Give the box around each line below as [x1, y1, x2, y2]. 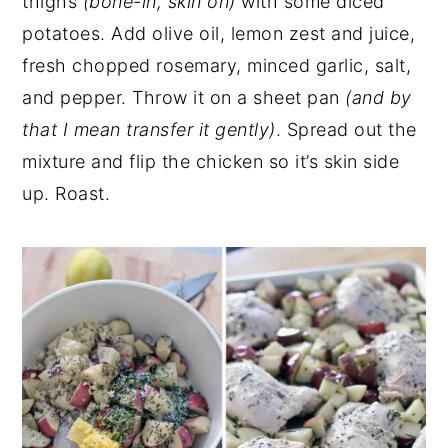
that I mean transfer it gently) [22, 118, 276, 140]
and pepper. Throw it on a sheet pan [22, 86, 346, 108]
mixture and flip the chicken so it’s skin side [22, 150, 400, 172]
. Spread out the [275, 118, 417, 140]
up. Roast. [22, 182, 111, 204]
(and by [345, 86, 412, 108]
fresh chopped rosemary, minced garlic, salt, [22, 54, 412, 76]
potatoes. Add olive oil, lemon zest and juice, [22, 22, 416, 44]
